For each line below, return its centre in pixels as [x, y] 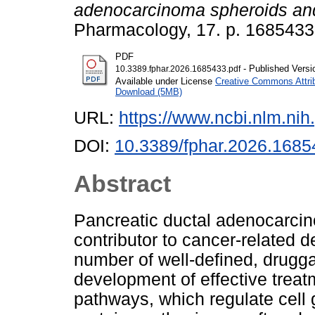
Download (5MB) [149, 91]
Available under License [165, 81]
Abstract [122, 183]
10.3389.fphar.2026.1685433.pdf [178, 69]
